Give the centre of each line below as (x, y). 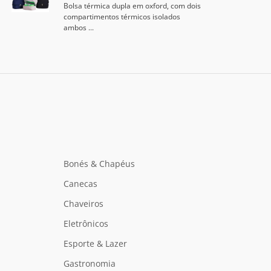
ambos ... (78, 28)
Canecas (80, 184)
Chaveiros (83, 204)
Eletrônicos (86, 224)
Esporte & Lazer (95, 243)
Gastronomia (89, 263)
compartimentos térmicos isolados (122, 17)
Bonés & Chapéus (99, 164)
